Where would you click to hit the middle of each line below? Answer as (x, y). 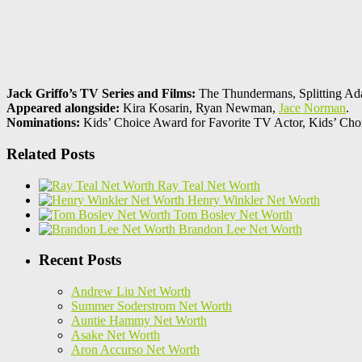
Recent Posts (80, 260)
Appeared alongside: (63, 108)
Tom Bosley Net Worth (233, 214)
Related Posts (51, 154)
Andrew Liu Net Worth (131, 292)
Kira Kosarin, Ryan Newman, (199, 108)
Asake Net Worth (116, 335)
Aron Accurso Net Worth (135, 350)
